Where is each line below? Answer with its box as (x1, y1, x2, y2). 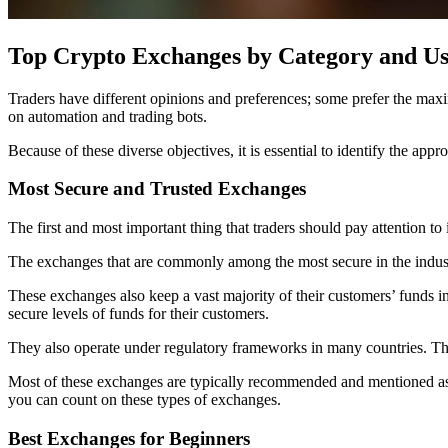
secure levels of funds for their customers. (8, 305, 269, 323)
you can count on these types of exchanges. (8, 391, 281, 409)
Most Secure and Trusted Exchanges (8, 178, 306, 200)
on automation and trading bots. (8, 107, 207, 125)
